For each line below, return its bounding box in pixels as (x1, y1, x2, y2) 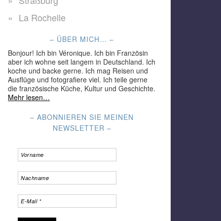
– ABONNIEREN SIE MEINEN (30, 112, 134, 122)
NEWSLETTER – (52, 123, 111, 133)
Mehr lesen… (8, 92, 50, 103)
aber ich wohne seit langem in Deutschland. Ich (8, 57, 155, 67)
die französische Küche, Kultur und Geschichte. (8, 83, 155, 94)
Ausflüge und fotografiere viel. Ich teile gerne (8, 74, 147, 85)
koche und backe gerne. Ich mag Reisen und (8, 66, 148, 76)
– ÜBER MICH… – (50, 34, 114, 44)
